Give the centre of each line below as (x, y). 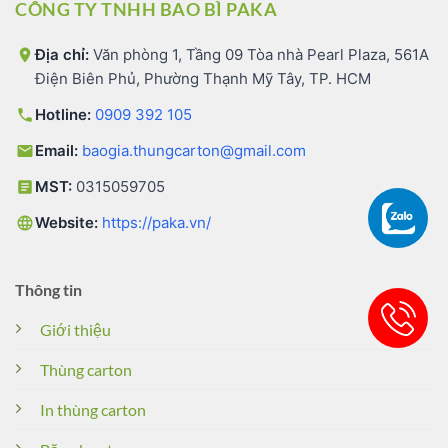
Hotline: (63, 115)
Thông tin (48, 290)
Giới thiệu (75, 330)
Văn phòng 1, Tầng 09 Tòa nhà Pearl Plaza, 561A (259, 55)
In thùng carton (93, 410)
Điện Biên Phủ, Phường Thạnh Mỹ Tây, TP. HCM (203, 79)
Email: (56, 151)
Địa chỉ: (62, 55)
